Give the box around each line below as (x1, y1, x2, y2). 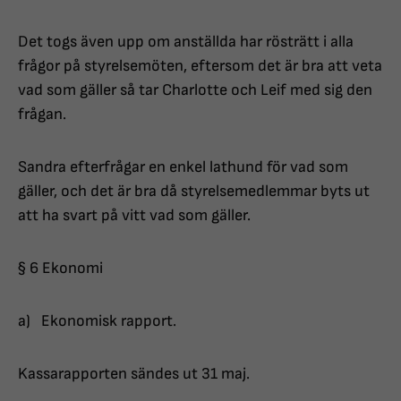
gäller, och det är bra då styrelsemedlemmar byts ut (18, 182, 370, 201)
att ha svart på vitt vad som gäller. (18, 206, 251, 226)
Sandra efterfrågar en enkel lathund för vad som (18, 158, 348, 177)
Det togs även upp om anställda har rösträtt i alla (18, 32, 354, 52)
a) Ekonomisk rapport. (18, 311, 176, 331)
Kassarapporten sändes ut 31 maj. (18, 364, 250, 384)
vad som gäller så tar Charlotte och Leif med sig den (18, 81, 372, 100)
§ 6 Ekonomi (18, 259, 103, 278)
